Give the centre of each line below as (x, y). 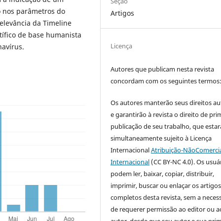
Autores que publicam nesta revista (163, 69)
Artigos (123, 13)
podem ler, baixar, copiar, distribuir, (163, 174)
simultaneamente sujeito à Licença (161, 138)
